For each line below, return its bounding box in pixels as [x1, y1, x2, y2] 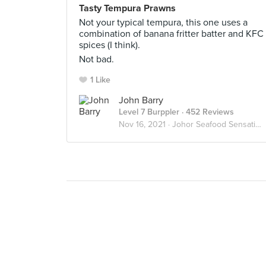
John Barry [119, 94, 163, 106]
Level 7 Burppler [119, 107, 179, 117]
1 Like [90, 75, 110, 85]
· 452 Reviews [179, 107, 234, 117]
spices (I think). [79, 39, 140, 51]
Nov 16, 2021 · [119, 119, 172, 129]
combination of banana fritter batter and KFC [79, 28, 264, 40]
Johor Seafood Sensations [172, 119, 255, 129]
